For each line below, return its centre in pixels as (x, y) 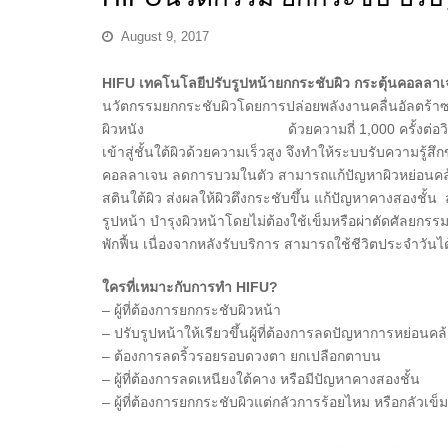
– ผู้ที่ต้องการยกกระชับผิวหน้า (191, 310)
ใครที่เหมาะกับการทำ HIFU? (192, 287)
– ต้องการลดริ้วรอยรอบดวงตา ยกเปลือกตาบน (241, 356)
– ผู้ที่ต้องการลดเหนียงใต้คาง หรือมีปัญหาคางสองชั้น (261, 379)
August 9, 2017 (165, 37)
